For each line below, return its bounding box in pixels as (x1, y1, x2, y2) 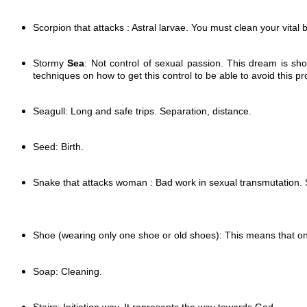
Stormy (33, 57, 68, 69)
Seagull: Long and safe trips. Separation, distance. (33, 105, 251, 116)
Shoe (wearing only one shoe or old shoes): (33, 229, 225, 241)
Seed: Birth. (33, 140, 84, 152)
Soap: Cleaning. (33, 265, 102, 277)
